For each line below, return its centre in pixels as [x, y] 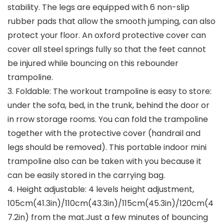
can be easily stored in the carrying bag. [86, 175]
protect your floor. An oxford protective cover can [107, 35]
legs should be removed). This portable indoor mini [107, 147]
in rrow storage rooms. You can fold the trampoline [108, 119]
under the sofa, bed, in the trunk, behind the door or [108, 105]
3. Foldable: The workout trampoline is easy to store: [109, 91]
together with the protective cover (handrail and [104, 133]
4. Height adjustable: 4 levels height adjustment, [101, 189]
